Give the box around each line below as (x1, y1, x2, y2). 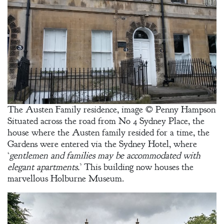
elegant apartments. (7, 161, 79, 173)
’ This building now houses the (79, 161, 193, 173)
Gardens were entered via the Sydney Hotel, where (7, 138, 197, 150)
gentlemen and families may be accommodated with (9, 149, 200, 162)
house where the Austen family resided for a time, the (7, 126, 209, 139)
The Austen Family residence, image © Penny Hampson (7, 103, 215, 116)
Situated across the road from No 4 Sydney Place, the (7, 115, 204, 127)
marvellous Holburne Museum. (7, 172, 124, 185)
